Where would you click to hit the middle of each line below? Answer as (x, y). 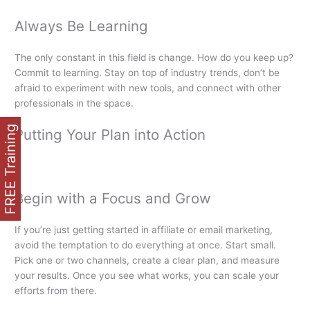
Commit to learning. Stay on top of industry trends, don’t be (147, 72)
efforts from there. (56, 291)
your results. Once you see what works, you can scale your (147, 276)
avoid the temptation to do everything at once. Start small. (146, 245)
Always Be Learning (82, 26)
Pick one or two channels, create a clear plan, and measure (147, 261)
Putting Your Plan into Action (110, 135)
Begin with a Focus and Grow (113, 199)
